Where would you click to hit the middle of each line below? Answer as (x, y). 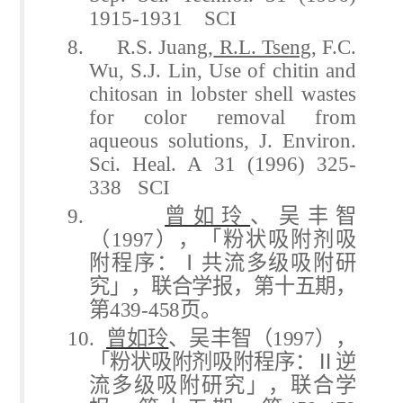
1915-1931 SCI (163, 18)
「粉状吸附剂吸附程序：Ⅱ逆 (223, 361)
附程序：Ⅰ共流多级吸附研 (223, 262)
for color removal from (223, 116)
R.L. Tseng (262, 46)
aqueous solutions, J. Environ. (223, 140)
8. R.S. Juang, (141, 46)
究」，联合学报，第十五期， (223, 286)
